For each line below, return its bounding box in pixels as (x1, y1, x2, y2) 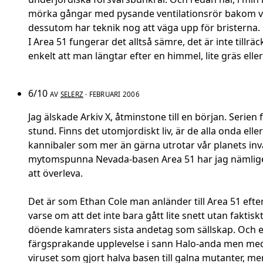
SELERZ (60, 90, 84, 99)
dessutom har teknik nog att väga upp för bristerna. (28, 21, 260, 35)
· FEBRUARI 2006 (83, 90, 140, 99)
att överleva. (28, 167, 83, 180)
